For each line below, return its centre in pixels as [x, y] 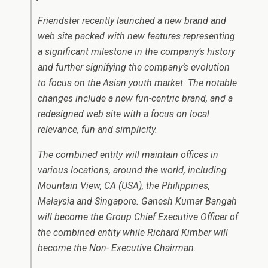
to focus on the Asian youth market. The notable [137, 83]
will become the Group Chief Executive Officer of [138, 217]
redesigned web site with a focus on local [124, 114]
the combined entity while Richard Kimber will [133, 232]
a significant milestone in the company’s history [136, 52]
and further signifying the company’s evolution [134, 67]
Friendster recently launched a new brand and [132, 21]
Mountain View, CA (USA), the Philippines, [124, 186]
